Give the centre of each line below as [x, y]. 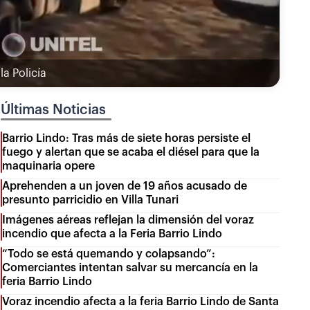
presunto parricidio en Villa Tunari [91, 200]
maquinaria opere [49, 166]
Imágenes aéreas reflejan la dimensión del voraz [128, 220]
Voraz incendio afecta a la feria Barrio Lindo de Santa [141, 301]
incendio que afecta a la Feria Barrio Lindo [112, 234]
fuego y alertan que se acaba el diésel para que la [131, 152]
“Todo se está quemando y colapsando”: [109, 254]
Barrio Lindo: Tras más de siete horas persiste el [127, 138]
